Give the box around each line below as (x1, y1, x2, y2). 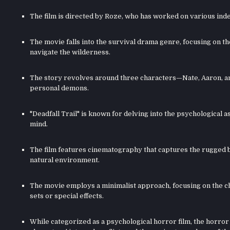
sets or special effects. (29, 192, 104, 200)
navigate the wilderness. (29, 48, 110, 56)
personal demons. (29, 84, 89, 92)
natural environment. (29, 156, 100, 164)
